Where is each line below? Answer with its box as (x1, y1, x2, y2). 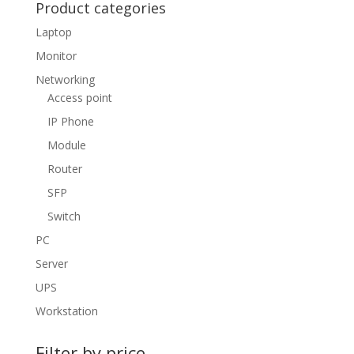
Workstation (35, 303, 98, 319)
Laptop (35, 24, 72, 40)
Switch (47, 209, 81, 224)
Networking (35, 72, 95, 88)
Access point (47, 90, 112, 106)
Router (47, 161, 82, 177)
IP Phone (47, 114, 94, 130)
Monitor (35, 48, 77, 64)
